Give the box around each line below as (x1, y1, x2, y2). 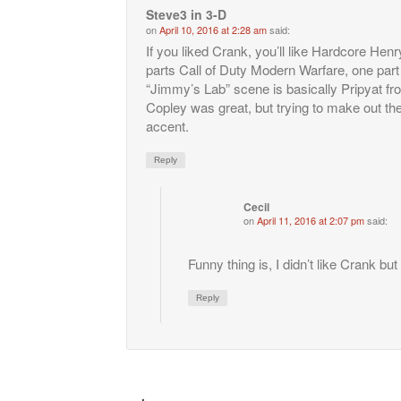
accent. (146, 116, 189, 136)
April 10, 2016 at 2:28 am (159, 22, 267, 38)
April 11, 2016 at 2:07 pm (257, 213, 364, 228)
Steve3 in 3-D (146, 5, 226, 24)
